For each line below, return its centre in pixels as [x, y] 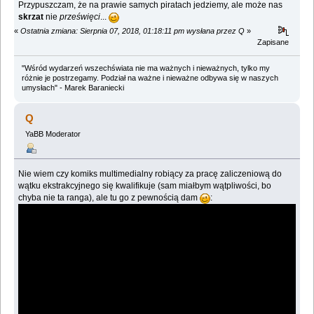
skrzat [31, 17]
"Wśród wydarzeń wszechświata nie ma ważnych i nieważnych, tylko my [145, 68]
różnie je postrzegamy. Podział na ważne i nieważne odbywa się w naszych [150, 78]
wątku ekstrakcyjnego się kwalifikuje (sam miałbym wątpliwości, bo [145, 185]
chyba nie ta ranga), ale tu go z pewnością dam [109, 197]
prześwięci [80, 17]
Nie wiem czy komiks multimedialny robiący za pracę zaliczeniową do [150, 173]
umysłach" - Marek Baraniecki [73, 88]
